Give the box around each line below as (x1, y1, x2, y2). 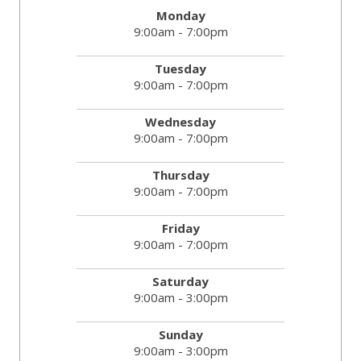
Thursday (151, 167, 210, 184)
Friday (161, 220, 200, 237)
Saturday (152, 273, 209, 290)
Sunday (158, 326, 203, 343)
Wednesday (145, 114, 216, 131)
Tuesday (155, 60, 206, 77)
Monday (156, 7, 205, 24)
